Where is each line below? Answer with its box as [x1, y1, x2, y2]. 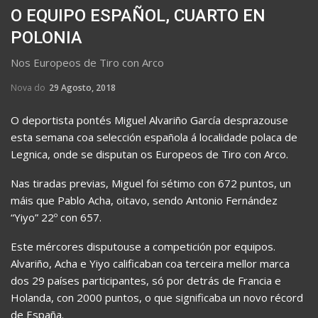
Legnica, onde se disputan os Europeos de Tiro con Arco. [11, 146, 288, 161]
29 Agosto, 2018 [49, 81, 116, 94]
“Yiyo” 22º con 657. [11, 209, 102, 224]
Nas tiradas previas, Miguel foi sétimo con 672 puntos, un [11, 175, 291, 190]
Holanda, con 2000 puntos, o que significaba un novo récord [11, 290, 303, 305]
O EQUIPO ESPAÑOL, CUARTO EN [11, 5, 265, 26]
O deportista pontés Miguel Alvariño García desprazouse [11, 112, 288, 127]
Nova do [11, 81, 48, 94]
